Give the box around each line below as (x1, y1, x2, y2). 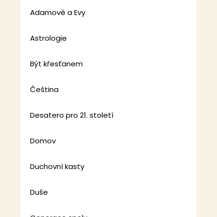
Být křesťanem (30, 59, 83, 69)
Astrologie (30, 33, 67, 44)
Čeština (30, 84, 59, 95)
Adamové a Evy (30, 7, 86, 18)
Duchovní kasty (30, 161, 85, 172)
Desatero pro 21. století (30, 110, 114, 121)
